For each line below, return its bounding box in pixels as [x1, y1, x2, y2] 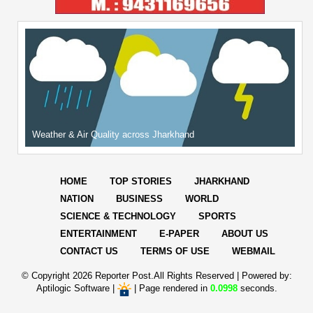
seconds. [237, 283, 277, 294]
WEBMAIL [232, 246, 275, 257]
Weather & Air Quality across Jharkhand [32, 129, 194, 140]
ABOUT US [221, 228, 268, 240]
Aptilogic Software [36, 283, 110, 294]
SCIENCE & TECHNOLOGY [60, 211, 176, 222]
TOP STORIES [110, 176, 172, 187]
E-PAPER [159, 228, 199, 240]
